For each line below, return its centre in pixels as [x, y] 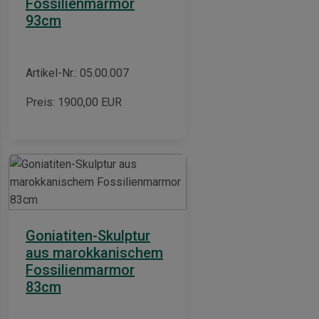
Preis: [42, 102]
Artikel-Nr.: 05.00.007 [77, 73]
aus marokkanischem [94, 252]
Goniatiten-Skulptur [88, 235]
